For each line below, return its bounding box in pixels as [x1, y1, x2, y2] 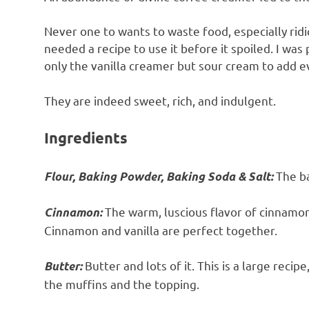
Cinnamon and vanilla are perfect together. [44, 223, 277, 238]
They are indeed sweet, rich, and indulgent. [44, 92, 276, 108]
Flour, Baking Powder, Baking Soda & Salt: [44, 168, 273, 184]
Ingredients [44, 128, 128, 148]
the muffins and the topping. [44, 276, 199, 291]
